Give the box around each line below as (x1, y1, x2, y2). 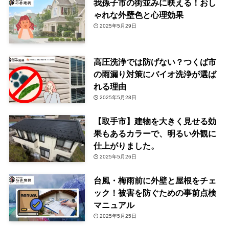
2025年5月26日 (100, 154, 137, 160)
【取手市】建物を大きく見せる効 (93, 117, 216, 126)
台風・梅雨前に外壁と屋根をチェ (93, 176, 216, 186)
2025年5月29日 (100, 23, 137, 29)
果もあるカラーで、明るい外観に (93, 129, 216, 139)
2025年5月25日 (100, 213, 137, 219)
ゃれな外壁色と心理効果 (93, 10, 184, 20)
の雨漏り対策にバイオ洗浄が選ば (93, 70, 216, 79)
